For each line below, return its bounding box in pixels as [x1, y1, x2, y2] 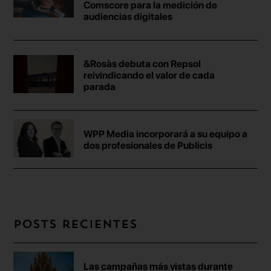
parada [83, 80, 116, 93]
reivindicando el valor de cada [83, 69, 215, 81]
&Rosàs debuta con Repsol [83, 57, 201, 70]
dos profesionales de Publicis [83, 139, 213, 151]
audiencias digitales [83, 11, 173, 23]
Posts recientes [13, 219, 138, 231]
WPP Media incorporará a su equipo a [83, 128, 248, 140]
